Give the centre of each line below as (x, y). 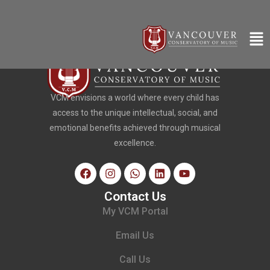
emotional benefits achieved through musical (135, 127)
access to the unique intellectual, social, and (135, 112)
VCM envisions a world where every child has (135, 97)
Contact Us (135, 196)
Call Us (135, 259)
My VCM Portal (135, 211)
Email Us (135, 235)
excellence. (135, 143)
